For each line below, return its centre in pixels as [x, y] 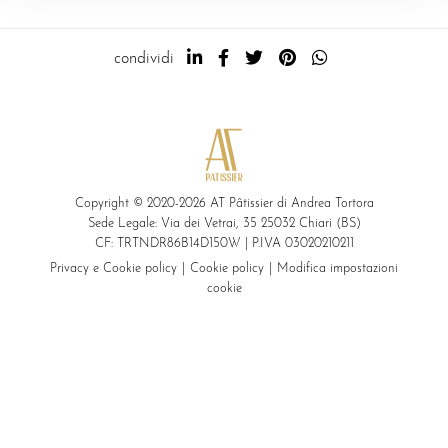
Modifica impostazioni [337, 269]
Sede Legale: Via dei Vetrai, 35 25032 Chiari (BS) [224, 224]
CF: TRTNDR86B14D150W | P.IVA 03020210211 [224, 244]
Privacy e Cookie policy [113, 269]
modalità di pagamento [224, 349]
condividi [143, 58]
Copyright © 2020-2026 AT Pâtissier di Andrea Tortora [224, 204]
